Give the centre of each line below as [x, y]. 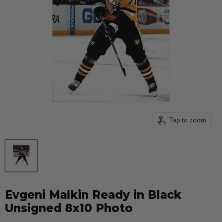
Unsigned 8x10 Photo [69, 208]
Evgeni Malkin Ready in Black [93, 195]
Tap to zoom [187, 120]
